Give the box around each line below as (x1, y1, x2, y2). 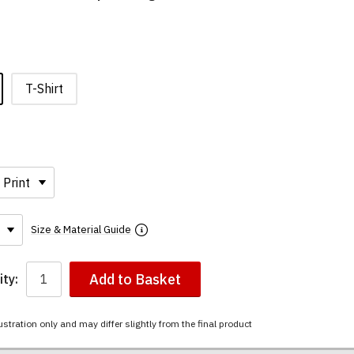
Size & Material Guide (31, 223, 131, 237)
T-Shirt (25, 80, 63, 96)
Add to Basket (89, 269, 181, 288)
